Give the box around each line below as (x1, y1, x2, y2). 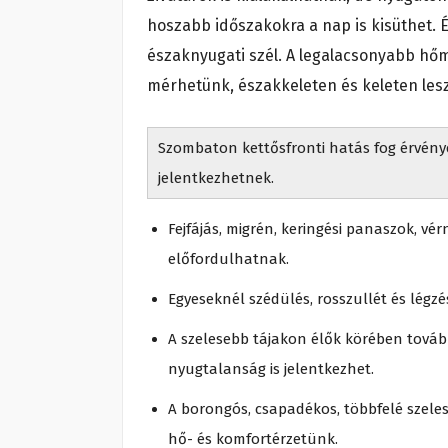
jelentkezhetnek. (158, 169, 274, 188)
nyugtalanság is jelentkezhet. (168, 360, 374, 379)
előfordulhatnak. (168, 250, 289, 269)
